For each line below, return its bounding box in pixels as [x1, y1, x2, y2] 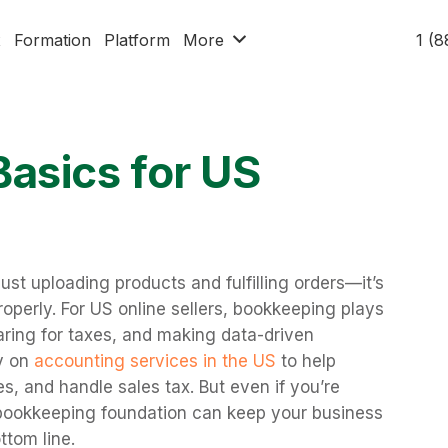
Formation [14, 30, 92, 50]
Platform [104, 30, 171, 50]
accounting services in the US [33, 350, 276, 371]
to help [275, 350, 336, 371]
